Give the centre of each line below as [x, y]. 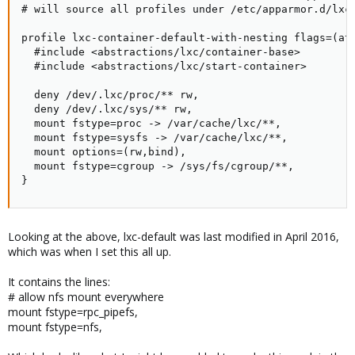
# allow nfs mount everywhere [86, 296]
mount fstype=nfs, [55, 326]
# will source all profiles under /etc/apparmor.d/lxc [186, 9]
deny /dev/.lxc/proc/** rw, [110, 94]
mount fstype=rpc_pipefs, [73, 311]
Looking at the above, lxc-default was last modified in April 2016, [174, 236]
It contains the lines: [59, 281]
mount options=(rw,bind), [104, 151]
